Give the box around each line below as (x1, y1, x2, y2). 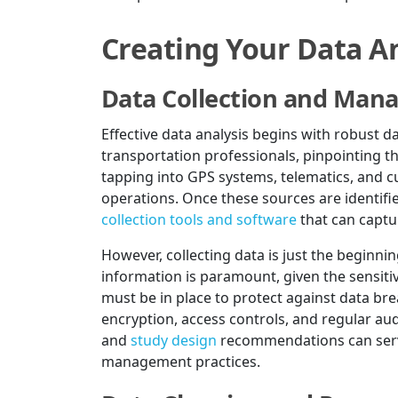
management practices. (101, 351, 260, 371)
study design (131, 330, 217, 350)
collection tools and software (101, 209, 297, 229)
